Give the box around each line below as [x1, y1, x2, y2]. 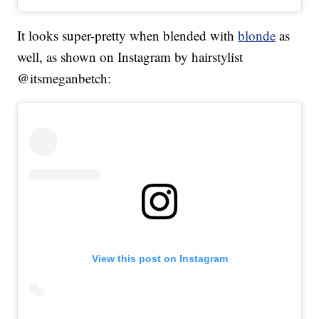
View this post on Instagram [91, 253, 228, 265]
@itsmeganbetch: [17, 69, 112, 88]
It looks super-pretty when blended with [17, 26, 239, 45]
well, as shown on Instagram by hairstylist [17, 48, 244, 66]
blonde [238, 26, 276, 45]
